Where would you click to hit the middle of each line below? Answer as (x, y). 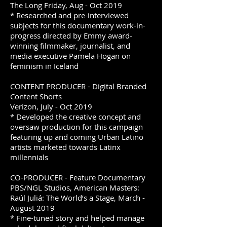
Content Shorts (36, 96)
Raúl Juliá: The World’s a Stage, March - (78, 198)
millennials (29, 157)
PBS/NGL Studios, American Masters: (75, 187)
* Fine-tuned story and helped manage (77, 218)
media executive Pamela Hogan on (70, 56)
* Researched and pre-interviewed (69, 15)
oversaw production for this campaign (77, 127)
